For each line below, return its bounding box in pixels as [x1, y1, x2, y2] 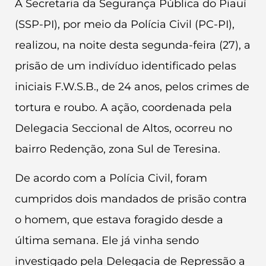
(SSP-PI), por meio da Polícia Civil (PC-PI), [15, 18, 235, 31]
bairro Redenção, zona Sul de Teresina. [15, 142, 220, 156]
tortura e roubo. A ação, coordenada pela [15, 101, 232, 114]
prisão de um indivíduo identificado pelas [15, 59, 236, 72]
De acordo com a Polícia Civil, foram [15, 172, 207, 185]
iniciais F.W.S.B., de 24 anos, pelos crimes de [15, 80, 249, 93]
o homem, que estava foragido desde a [15, 213, 223, 227]
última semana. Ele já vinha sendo [15, 234, 199, 248]
